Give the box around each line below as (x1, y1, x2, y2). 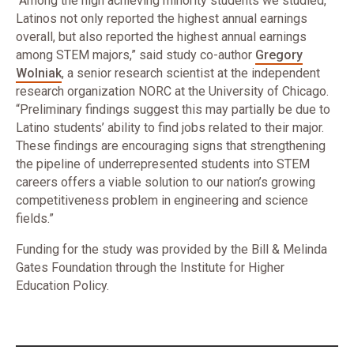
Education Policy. (16, 278, 109, 293)
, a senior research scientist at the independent (62, 66, 320, 81)
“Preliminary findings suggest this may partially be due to (16, 102, 330, 117)
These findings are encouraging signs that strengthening (16, 138, 326, 153)
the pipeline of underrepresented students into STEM (16, 156, 310, 171)
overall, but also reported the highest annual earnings (16, 29, 307, 44)
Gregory (255, 47, 303, 62)
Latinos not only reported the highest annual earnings (16, 11, 307, 26)
